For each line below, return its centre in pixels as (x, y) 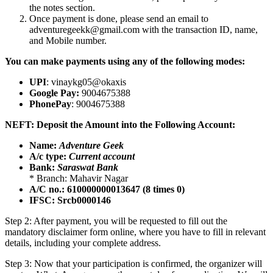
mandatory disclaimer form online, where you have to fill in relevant (135, 232)
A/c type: (48, 156)
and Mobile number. (68, 40)
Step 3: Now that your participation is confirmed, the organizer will (133, 263)
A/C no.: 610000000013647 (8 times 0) (107, 189)
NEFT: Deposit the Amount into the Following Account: (120, 124)
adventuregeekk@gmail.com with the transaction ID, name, (144, 29)
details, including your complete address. (83, 243)
